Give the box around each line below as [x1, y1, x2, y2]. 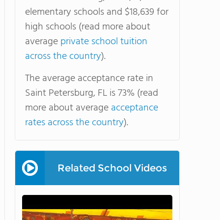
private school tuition [60, 34, 147, 50]
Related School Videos [57, 162, 167, 174]
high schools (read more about [25, 19, 150, 35]
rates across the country [25, 115, 124, 131]
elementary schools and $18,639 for [25, 4, 168, 20]
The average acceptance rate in [25, 71, 153, 86]
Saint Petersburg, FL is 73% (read [25, 85, 158, 101]
